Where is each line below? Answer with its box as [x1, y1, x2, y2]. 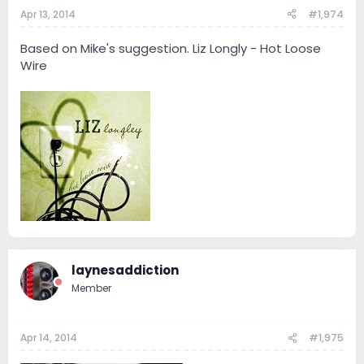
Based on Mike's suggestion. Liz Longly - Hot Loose [20, 39, 321, 57]
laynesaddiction [71, 261, 179, 279]
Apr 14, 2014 [20, 331, 77, 345]
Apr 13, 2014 [20, 6, 76, 21]
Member [71, 280, 111, 295]
